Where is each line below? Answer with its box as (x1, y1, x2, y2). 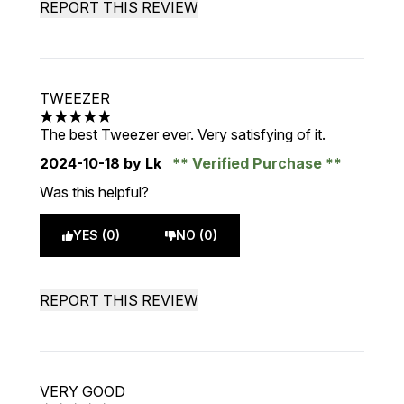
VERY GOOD (40, 382, 125, 400)
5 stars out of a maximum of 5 (39, 116, 233, 135)
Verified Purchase (188, 154, 326, 172)
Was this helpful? (40, 183, 149, 201)
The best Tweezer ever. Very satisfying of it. (40, 125, 326, 143)
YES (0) (73, 227, 120, 243)
